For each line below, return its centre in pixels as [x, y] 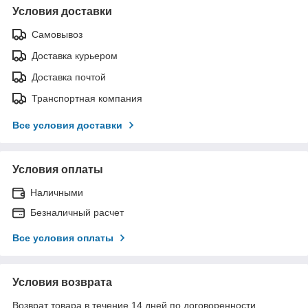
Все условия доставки [67, 125]
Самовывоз [57, 34]
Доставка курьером [75, 55]
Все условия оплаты [63, 238]
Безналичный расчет [77, 212]
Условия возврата [62, 282]
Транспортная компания [87, 98]
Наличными [57, 192]
